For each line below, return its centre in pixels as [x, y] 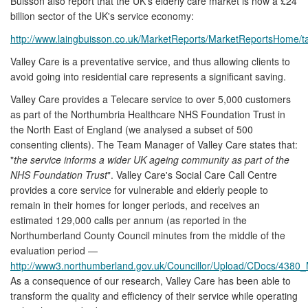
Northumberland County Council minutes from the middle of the [148, 235]
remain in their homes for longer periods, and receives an [135, 205]
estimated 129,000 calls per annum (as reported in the [129, 220]
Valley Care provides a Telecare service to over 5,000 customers [151, 99]
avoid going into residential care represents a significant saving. [148, 76]
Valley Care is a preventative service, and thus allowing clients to [150, 61]
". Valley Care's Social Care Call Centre [192, 174]
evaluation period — [54, 250]
